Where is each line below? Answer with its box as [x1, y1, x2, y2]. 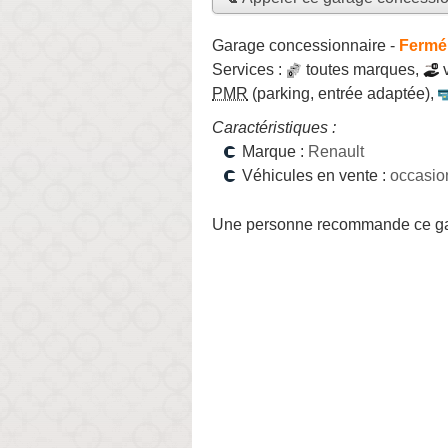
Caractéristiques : [212, 118, 336, 136]
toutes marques [306, 60, 415, 78]
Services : [212, 60, 286, 78]
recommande [317, 215, 410, 233]
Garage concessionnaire [212, 36, 386, 54]
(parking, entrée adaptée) [248, 84, 430, 102]
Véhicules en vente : [242, 166, 390, 184]
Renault [308, 142, 364, 160]
